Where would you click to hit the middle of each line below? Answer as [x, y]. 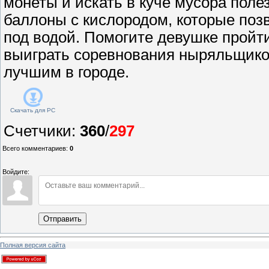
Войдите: [16, 171]
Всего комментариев [34, 148]
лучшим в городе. [66, 72]
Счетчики [38, 131]
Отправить [62, 219]
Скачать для [28, 110]
